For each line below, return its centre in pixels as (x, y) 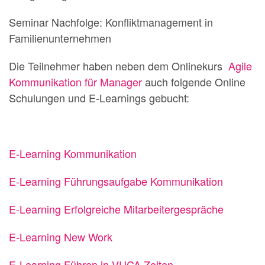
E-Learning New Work (61, 237)
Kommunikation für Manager (75, 82)
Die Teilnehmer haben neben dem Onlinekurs (117, 66)
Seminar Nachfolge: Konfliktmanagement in (111, 22)
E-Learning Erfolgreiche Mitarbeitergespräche (116, 209)
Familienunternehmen (60, 38)
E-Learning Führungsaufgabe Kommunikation (116, 181)
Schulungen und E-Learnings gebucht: (99, 98)
